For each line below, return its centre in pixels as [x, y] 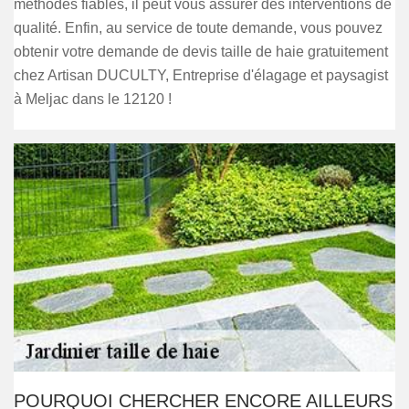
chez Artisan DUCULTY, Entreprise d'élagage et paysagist [201, 75]
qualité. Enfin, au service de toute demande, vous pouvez [198, 28]
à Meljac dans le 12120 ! [93, 99]
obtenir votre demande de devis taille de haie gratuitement [201, 52]
